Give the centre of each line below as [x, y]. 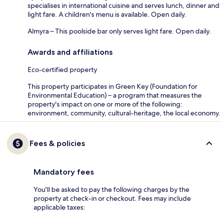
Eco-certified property [62, 69]
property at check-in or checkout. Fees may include [112, 198]
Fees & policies [57, 143]
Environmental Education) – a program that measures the [115, 95]
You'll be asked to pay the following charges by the [111, 189]
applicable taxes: [59, 207]
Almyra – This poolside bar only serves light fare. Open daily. [119, 31]
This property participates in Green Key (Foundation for [112, 86]
